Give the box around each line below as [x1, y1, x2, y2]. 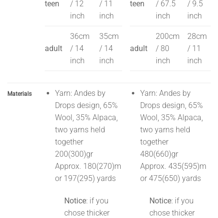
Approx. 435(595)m [140, 162, 206, 171]
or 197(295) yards [54, 174, 116, 183]
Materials [7, 91, 32, 98]
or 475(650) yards [140, 174, 201, 183]
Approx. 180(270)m [54, 162, 121, 171]
